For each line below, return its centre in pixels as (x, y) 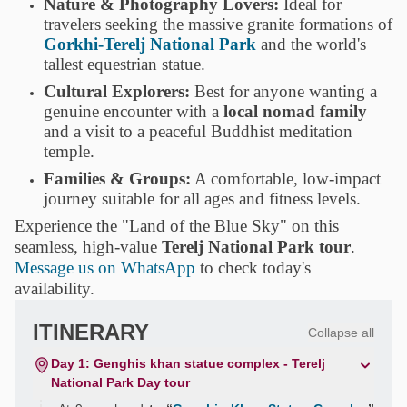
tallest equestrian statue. (124, 65)
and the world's (313, 45)
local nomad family (295, 112)
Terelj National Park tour (256, 247)
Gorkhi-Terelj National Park (150, 45)
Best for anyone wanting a (283, 92)
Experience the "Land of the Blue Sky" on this (177, 226)
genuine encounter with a (134, 112)
